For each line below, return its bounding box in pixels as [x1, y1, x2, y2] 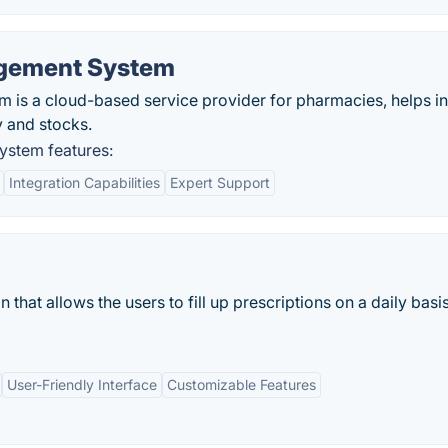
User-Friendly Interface [7, 376, 157, 393]
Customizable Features [167, 376, 316, 393]
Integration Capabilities [9, 174, 160, 191]
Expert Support [170, 174, 270, 191]
